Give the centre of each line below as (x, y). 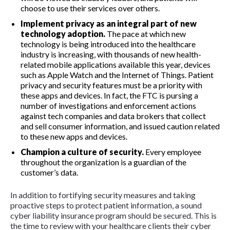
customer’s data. (49, 172)
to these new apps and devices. (74, 137)
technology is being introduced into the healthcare (108, 44)
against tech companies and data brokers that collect (113, 116)
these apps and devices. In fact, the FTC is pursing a (109, 95)
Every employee (172, 152)
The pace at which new (146, 34)
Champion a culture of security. (82, 152)
